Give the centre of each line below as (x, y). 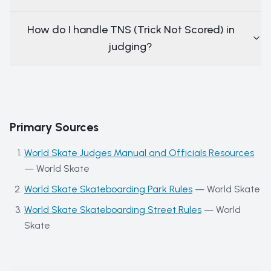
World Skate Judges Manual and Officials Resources (139, 153)
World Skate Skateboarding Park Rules (108, 189)
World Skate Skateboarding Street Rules (113, 210)
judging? (131, 47)
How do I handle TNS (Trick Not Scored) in (131, 30)
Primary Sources (54, 127)
